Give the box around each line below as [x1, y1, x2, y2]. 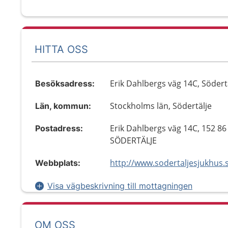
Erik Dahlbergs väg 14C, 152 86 [110, 123, 227, 134]
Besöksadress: [35, 78, 95, 89]
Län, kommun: [35, 101, 91, 111]
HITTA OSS [35, 43, 88, 55]
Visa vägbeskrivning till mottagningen [47, 181, 192, 191]
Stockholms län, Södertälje [110, 100, 212, 111]
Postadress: [35, 123, 83, 133]
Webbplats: [35, 158, 80, 168]
